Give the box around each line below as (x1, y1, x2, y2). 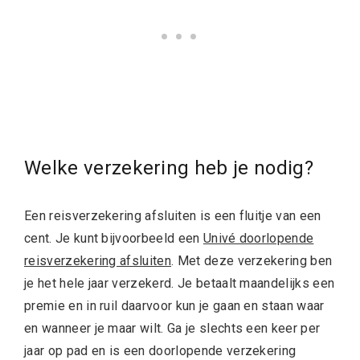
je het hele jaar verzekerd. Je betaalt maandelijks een (24, 276, 335, 292)
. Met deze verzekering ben (171, 253, 333, 269)
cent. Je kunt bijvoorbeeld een (24, 231, 203, 247)
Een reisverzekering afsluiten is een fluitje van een (24, 208, 321, 224)
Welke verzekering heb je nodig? (24, 157, 319, 180)
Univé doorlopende (202, 231, 314, 247)
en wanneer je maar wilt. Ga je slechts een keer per (24, 321, 321, 337)
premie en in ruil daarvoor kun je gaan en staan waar (24, 298, 325, 314)
